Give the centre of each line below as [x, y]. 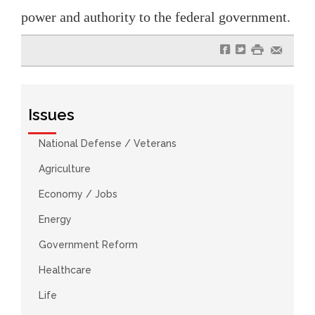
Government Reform [88, 244]
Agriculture [65, 168]
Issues [51, 114]
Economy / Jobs [78, 194]
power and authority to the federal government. [156, 17]
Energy [55, 219]
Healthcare [65, 270]
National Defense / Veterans [108, 143]
